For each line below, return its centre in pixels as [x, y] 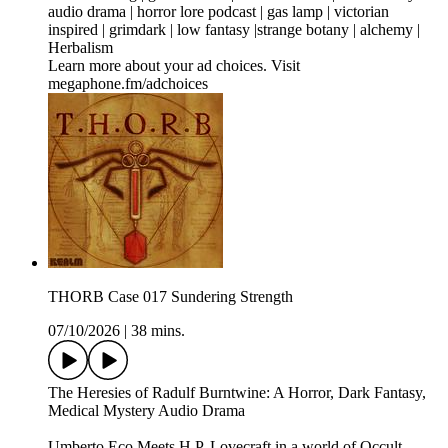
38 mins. [158, 331]
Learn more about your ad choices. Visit [174, 66]
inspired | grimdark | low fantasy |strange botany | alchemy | [234, 30]
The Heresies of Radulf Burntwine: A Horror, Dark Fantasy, [237, 393]
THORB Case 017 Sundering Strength [170, 297]
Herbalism [80, 48]
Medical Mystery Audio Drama [146, 411]
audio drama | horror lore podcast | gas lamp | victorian [218, 12]
